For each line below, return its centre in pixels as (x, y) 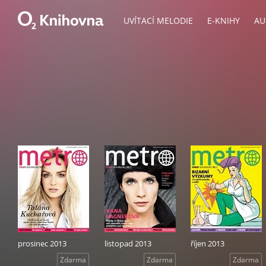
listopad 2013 (128, 243)
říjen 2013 (208, 243)
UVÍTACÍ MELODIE (158, 20)
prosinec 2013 (42, 243)
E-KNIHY (224, 20)
